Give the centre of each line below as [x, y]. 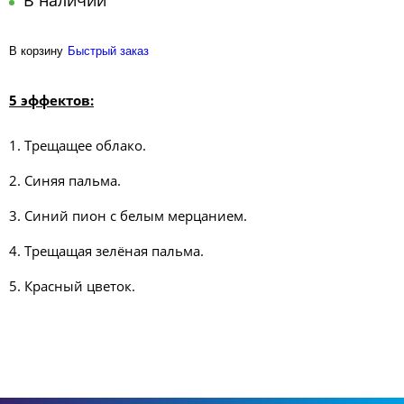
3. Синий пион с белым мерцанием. [128, 216]
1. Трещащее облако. [78, 146]
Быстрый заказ [108, 51]
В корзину [36, 51]
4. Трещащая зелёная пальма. [106, 251]
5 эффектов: [51, 101]
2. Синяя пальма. [65, 181]
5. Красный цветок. [72, 285]
